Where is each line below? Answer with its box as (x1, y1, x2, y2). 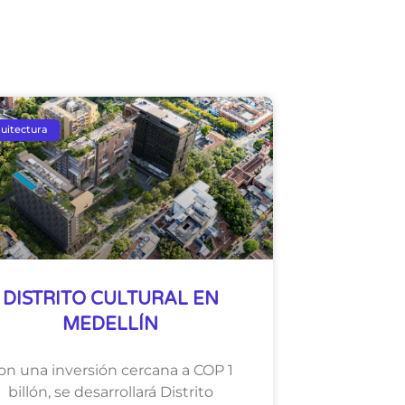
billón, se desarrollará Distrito (7, 382, 213, 400)
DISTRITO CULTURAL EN (2, 287, 219, 310)
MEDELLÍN (62, 313, 158, 335)
